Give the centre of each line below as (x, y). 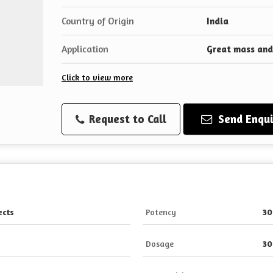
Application (85, 49)
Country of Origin (98, 21)
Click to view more (97, 77)
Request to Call (126, 119)
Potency (161, 212)
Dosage (160, 243)
